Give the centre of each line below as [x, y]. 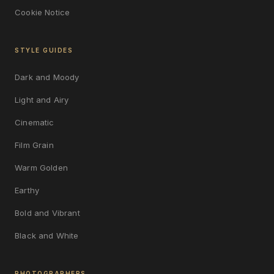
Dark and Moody [47, 77]
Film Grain [34, 145]
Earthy [27, 190]
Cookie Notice [43, 12]
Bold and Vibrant [47, 213]
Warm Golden [41, 167]
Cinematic [35, 122]
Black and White [47, 235]
